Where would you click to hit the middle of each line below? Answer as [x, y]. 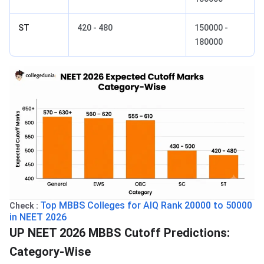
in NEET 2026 [38, 217]
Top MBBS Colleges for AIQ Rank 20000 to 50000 [146, 206]
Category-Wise [50, 252]
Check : [25, 206]
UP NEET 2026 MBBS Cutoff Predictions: [120, 233]
